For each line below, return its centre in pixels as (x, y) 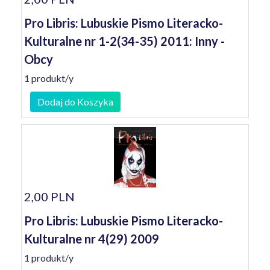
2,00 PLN (49, 196)
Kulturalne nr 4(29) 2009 (92, 239)
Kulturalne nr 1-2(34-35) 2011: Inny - (124, 41)
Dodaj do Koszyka (75, 102)
